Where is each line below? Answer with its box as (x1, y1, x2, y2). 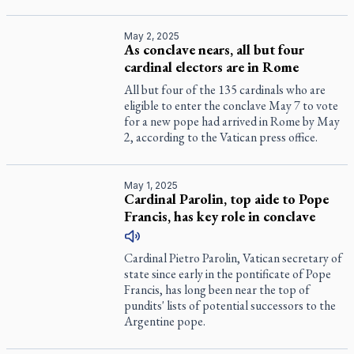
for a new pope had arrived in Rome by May (124, 113, 341, 130)
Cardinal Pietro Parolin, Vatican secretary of (124, 250, 343, 266)
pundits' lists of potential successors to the (124, 297, 337, 314)
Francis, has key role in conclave (124, 207, 316, 225)
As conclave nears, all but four (124, 40, 305, 58)
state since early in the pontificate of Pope (124, 265, 332, 282)
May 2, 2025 (124, 30, 180, 42)
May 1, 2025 (124, 179, 179, 191)
